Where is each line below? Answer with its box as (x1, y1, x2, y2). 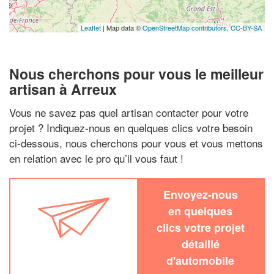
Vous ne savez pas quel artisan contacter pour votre (9, 104, 248, 120)
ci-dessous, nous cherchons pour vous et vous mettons (9, 135, 263, 150)
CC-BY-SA (231, 23, 262, 32)
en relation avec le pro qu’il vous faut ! (9, 150, 183, 166)
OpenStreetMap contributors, (143, 23, 231, 32)
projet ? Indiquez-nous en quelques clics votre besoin (9, 119, 253, 135)
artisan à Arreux (9, 79, 117, 99)
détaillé (181, 235, 220, 252)
